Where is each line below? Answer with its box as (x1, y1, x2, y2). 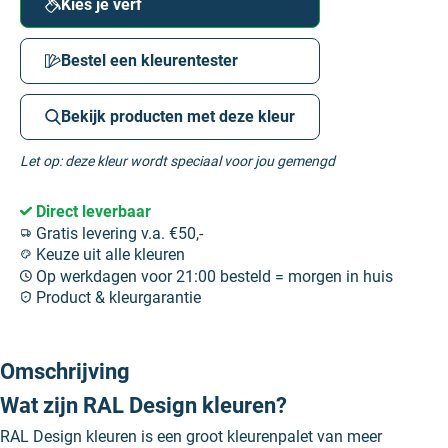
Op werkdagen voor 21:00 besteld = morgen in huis (32, 266, 393, 286)
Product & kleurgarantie (32, 288, 201, 308)
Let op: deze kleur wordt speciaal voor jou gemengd (20, 153, 335, 169)
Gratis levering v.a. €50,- (32, 223, 203, 243)
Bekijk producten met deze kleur (61, 107, 295, 126)
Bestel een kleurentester (61, 51, 238, 70)
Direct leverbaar (32, 202, 151, 221)
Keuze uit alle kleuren (32, 245, 185, 265)
